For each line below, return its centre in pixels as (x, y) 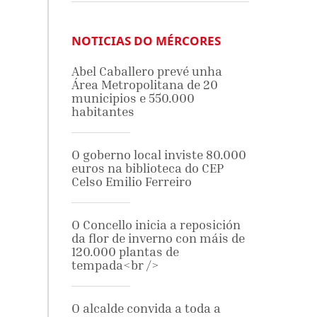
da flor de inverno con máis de (158, 238)
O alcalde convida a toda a (146, 308)
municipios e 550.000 (133, 98)
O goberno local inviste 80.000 (158, 155)
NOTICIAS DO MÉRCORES (146, 41)
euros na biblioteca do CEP (147, 168)
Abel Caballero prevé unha (146, 71)
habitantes (103, 111)
